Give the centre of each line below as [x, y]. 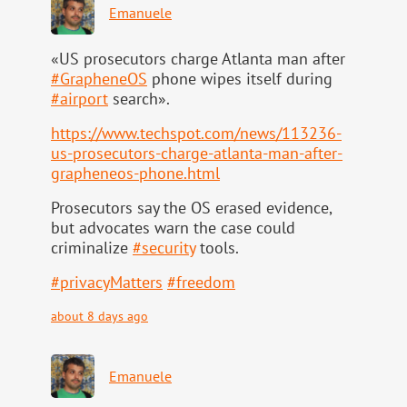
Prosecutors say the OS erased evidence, [191, 208]
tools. [217, 248]
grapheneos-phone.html [135, 174]
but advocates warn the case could [173, 228]
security [169, 248]
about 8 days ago [99, 316]
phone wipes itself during [240, 79]
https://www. [95, 134]
